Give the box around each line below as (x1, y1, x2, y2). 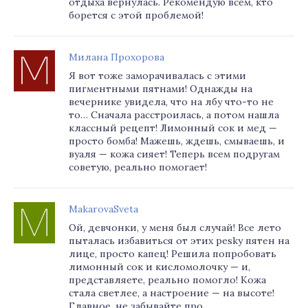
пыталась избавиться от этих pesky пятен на (69, 234, 289, 247)
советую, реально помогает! (69, 161, 207, 173)
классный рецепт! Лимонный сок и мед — (69, 122, 277, 134)
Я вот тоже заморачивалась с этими (69, 69, 246, 82)
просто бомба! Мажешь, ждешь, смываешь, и (69, 135, 285, 147)
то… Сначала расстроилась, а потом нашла (69, 109, 279, 121)
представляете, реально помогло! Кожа (69, 274, 266, 286)
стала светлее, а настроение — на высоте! (69, 287, 274, 299)
